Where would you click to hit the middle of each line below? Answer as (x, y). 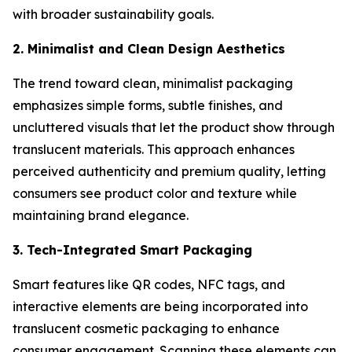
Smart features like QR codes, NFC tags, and (149, 284)
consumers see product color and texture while (155, 193)
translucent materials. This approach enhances (154, 149)
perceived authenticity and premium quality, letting (169, 171)
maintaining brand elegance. (102, 215)
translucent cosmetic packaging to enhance (146, 328)
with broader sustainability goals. (115, 14)
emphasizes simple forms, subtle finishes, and (148, 105)
